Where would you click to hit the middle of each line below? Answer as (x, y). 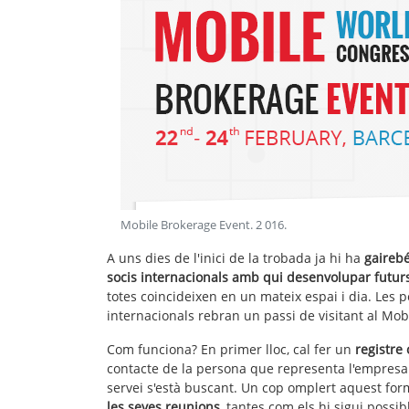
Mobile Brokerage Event (185, 225)
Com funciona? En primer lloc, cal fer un (229, 349)
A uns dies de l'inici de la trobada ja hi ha (236, 257)
